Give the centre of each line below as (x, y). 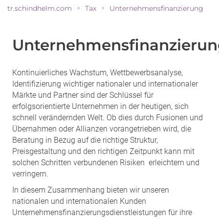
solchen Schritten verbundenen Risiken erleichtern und (106, 162)
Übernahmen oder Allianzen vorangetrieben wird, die (102, 129)
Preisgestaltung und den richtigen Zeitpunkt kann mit (103, 151)
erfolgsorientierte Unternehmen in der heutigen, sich (100, 106)
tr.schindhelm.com (40, 8)
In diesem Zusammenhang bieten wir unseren (91, 190)
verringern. (30, 174)
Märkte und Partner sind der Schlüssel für (83, 95)
